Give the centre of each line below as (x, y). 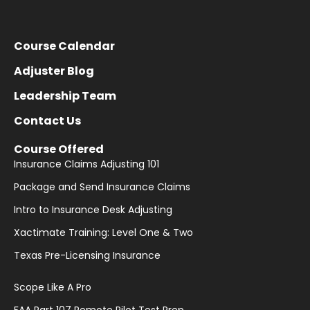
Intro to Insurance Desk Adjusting (93, 209)
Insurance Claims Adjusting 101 (86, 164)
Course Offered (59, 149)
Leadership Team (65, 95)
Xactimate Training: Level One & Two (103, 232)
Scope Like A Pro (53, 287)
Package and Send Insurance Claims (102, 186)
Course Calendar (64, 46)
